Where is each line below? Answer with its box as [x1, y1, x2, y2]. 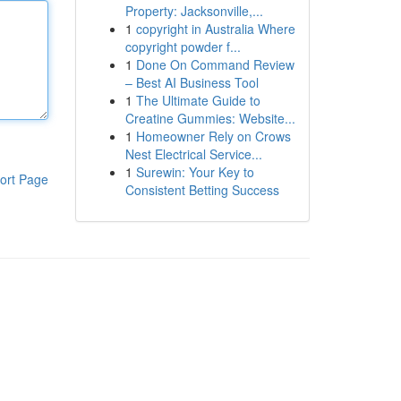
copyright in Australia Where [135, 20, 295, 38]
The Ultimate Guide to [135, 91, 260, 109]
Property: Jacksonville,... [124, 2, 263, 20]
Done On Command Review [135, 55, 294, 73]
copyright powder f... [124, 38, 241, 55]
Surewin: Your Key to [135, 163, 254, 181]
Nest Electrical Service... [124, 145, 262, 163]
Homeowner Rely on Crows [135, 127, 291, 145]
